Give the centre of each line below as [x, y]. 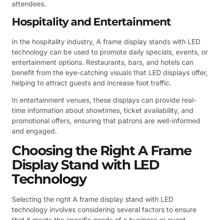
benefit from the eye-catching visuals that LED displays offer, [110, 72]
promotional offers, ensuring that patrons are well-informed [106, 121]
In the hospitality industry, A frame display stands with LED [106, 41]
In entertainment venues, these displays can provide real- [104, 100]
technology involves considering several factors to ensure [104, 209]
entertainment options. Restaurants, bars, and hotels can [103, 62]
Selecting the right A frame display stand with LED [93, 199]
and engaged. [34, 131]
